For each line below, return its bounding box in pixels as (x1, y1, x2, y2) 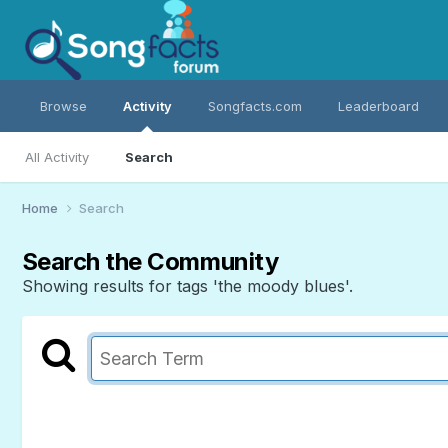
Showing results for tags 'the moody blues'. (21, 275, 353, 296)
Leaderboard (337, 98, 419, 114)
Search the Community (21, 246, 279, 276)
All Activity (24, 149, 89, 165)
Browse (39, 98, 87, 114)
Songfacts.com (207, 98, 302, 114)
